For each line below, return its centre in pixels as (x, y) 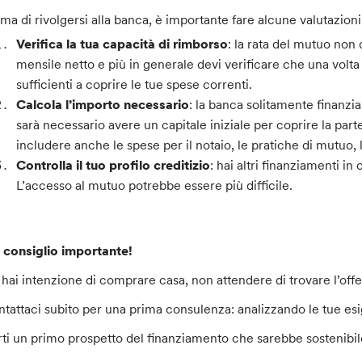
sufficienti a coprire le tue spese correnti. (135, 84)
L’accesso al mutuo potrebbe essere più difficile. (155, 185)
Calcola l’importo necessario (103, 105)
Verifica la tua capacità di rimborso (122, 44)
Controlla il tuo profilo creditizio (114, 165)
